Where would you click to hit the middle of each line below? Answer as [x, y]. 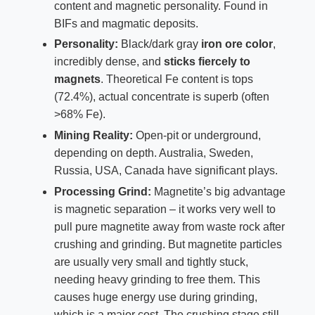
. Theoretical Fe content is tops [176, 79]
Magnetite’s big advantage [218, 192]
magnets [77, 79]
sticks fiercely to [207, 62]
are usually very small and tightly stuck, [151, 262]
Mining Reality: [93, 136]
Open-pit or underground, [197, 136]
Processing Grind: [102, 192]
